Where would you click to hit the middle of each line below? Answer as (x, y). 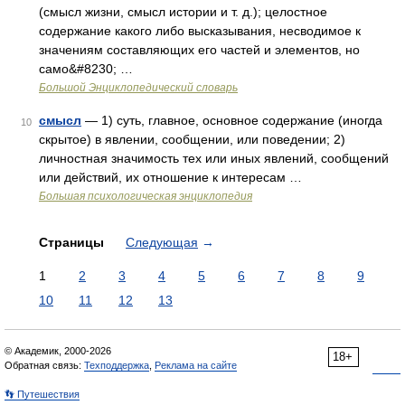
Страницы (73, 242)
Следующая (162, 242)
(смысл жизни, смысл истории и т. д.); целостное (183, 12)
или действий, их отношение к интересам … (170, 177)
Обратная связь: (44, 365)
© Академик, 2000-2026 (58, 351)
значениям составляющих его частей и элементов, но (199, 50)
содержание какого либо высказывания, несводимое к (200, 31)
